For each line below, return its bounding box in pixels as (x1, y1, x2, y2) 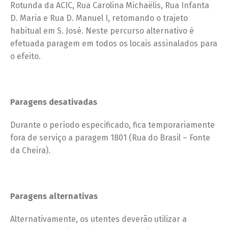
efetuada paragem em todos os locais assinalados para (10, 38, 217, 48)
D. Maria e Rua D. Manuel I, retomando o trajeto (10, 13, 188, 23)
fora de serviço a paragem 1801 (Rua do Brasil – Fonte (10, 132, 210, 142)
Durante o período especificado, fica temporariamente (10, 120, 215, 130)
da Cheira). (10, 145, 50, 155)
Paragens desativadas (10, 97, 97, 107)
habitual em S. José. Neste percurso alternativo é (10, 25, 194, 36)
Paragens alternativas (10, 191, 98, 201)
